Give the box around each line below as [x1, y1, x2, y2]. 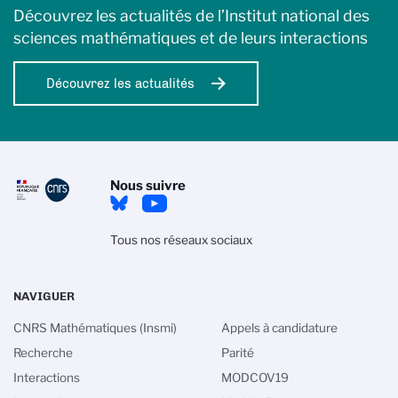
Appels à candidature [221, 321, 338, 335]
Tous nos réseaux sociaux [109, 233, 252, 247]
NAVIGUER [13, 289, 75, 303]
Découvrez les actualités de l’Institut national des [13, 6, 370, 25]
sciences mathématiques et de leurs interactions [13, 28, 368, 47]
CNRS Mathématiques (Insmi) [13, 321, 177, 335]
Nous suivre [109, 178, 186, 194]
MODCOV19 [221, 370, 289, 385]
